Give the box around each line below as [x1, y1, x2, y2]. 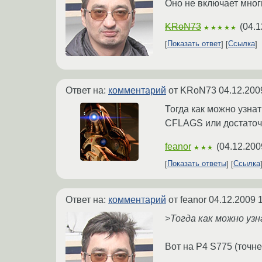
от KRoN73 [166, 85, 219, 95]
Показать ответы [167, 159, 226, 168]
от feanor [166, 194, 209, 205]
